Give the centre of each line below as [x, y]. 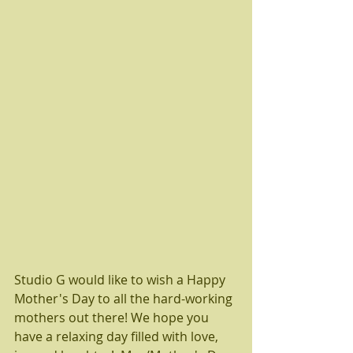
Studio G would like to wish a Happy [121, 279]
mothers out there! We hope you [113, 317]
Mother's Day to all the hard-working [125, 298]
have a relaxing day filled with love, [118, 336]
